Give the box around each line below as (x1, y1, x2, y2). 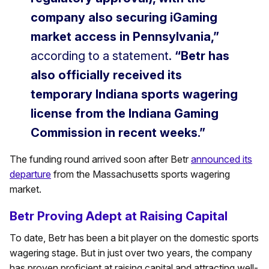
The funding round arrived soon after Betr (10, 153, 191, 166)
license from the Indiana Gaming (31, 106, 219, 121)
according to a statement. (31, 49, 175, 64)
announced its (191, 153, 252, 166)
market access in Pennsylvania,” (31, 29, 219, 44)
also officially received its (31, 68, 182, 83)
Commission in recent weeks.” (31, 125, 205, 141)
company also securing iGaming (31, 10, 217, 25)
